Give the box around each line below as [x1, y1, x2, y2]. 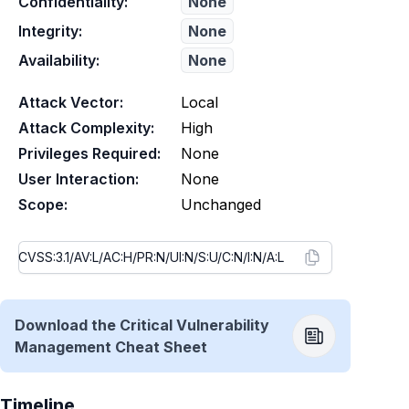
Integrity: [18, 22, 82, 40]
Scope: [18, 195, 68, 214]
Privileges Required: [18, 144, 161, 163]
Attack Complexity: [18, 119, 154, 137]
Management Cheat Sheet [15, 338, 207, 356]
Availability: [18, 51, 100, 69]
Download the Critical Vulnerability [15, 316, 269, 334]
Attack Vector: [18, 93, 123, 111]
